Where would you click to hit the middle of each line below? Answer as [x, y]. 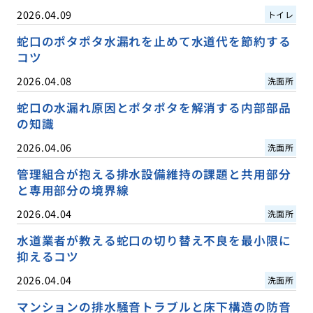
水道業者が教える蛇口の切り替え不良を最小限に [154, 241]
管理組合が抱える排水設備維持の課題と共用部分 [154, 174]
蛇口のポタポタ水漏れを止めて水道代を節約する [154, 41]
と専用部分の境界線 [73, 190]
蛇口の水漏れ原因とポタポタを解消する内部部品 [154, 108]
